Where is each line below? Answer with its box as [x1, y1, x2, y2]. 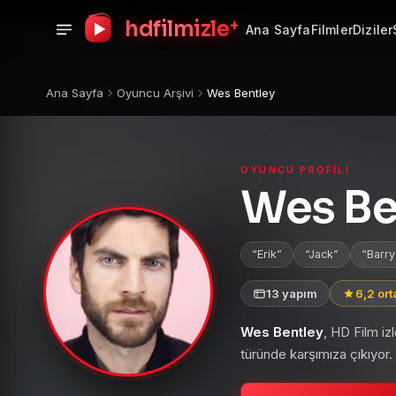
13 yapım [266, 286, 317, 301]
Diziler [352, 21, 393, 37]
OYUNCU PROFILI [240, 164, 350, 176]
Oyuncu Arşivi [117, 86, 194, 100]
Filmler [310, 21, 353, 37]
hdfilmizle [125, 16, 230, 42]
